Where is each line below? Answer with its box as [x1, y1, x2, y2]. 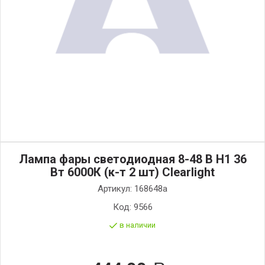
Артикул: [98, 183, 134, 194]
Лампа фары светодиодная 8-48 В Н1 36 [18, 152, 247, 166]
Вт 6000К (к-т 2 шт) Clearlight [50, 165, 215, 179]
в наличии [119, 221, 156, 230]
